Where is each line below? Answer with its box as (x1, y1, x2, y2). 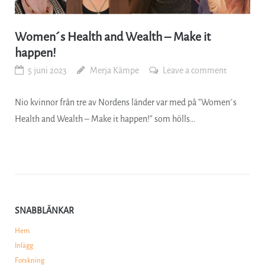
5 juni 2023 (28, 64, 67, 76)
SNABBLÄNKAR (14, 205, 74, 217)
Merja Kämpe (89, 64, 139, 76)
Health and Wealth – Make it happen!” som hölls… (14, 113, 195, 125)
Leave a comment (163, 64, 227, 76)
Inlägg (14, 241, 33, 251)
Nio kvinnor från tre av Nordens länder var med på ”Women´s (14, 96, 237, 108)
